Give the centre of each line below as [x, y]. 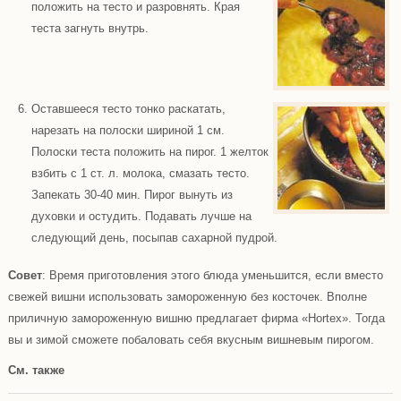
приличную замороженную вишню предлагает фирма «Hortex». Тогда [196, 318]
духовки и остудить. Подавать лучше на [141, 216]
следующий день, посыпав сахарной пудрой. [154, 237]
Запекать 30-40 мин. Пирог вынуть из [132, 194]
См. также [36, 370]
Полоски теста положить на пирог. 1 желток [149, 151]
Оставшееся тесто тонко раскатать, [128, 108]
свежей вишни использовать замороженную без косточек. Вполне [187, 296]
